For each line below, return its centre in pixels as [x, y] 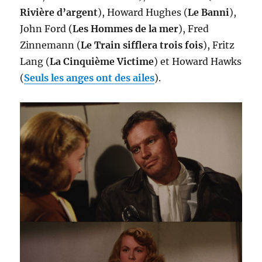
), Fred [194, 29]
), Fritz [219, 45]
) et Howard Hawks [198, 62]
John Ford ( [46, 29]
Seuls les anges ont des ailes [89, 78]
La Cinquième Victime [102, 62]
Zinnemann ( [51, 45]
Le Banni [209, 13]
